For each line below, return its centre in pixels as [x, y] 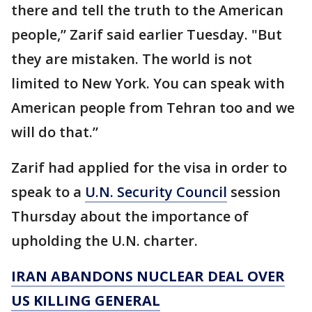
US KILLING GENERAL [86, 300]
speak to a [48, 192]
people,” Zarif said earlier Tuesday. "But [147, 34]
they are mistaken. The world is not [132, 58]
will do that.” [55, 132]
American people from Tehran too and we [153, 107]
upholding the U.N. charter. [104, 240]
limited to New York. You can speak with [148, 83]
